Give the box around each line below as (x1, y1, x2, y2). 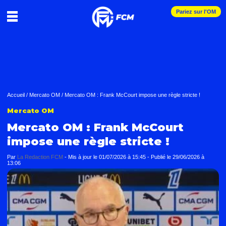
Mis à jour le (68, 154, 99, 160)
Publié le (151, 154, 173, 160)
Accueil (7, 92, 25, 98)
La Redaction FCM (17, 154, 63, 160)
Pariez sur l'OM (176, 9, 216, 15)
